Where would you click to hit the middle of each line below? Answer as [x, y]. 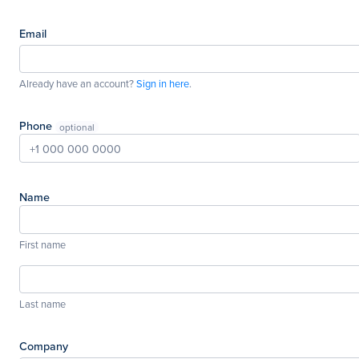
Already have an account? [78, 84]
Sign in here [163, 84]
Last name [42, 304]
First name [42, 244]
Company [44, 346]
